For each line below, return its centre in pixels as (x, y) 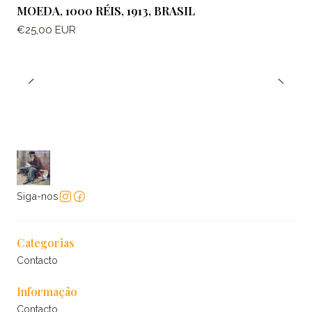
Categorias (46, 243)
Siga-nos (38, 196)
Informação (47, 291)
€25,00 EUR (46, 30)
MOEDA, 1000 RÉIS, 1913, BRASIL (106, 11)
